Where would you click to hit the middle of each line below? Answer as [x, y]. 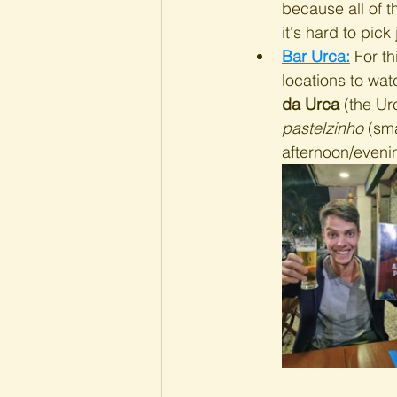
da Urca [311, 104]
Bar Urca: [316, 56]
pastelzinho [323, 128]
